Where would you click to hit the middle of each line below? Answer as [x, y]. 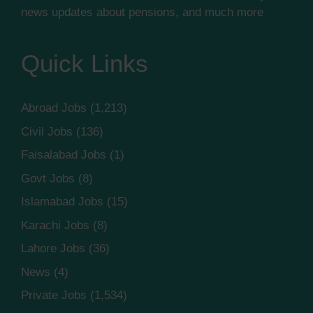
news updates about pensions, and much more [142, 13]
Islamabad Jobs [62, 202]
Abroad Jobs [54, 108]
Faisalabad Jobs [64, 155]
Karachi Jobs [55, 225]
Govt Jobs [48, 178]
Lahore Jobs [53, 249]
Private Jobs [54, 296]
